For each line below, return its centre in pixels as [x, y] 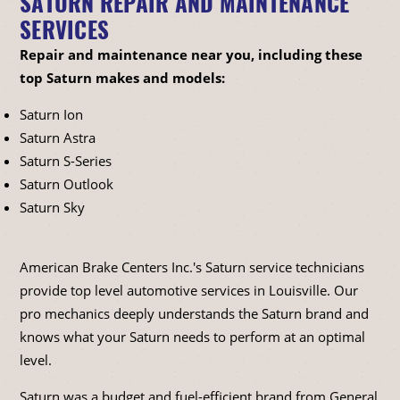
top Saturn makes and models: [122, 77]
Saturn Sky [52, 207]
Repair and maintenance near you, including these [191, 54]
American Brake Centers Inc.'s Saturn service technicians [192, 267]
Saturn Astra [58, 137]
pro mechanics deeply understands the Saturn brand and [194, 313]
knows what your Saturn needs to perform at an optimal [192, 336]
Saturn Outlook [67, 183]
